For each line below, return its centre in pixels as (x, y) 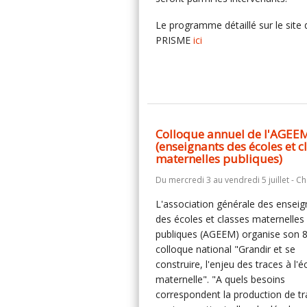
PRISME (174, 40)
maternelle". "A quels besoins (220, 279)
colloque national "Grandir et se (225, 249)
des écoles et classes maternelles (230, 219)
